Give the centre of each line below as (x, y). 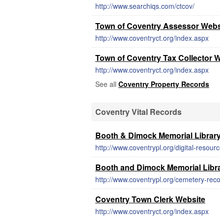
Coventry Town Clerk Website (150, 199)
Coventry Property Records (164, 84)
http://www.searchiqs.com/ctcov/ (145, 6)
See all (107, 84)
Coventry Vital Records (138, 112)
